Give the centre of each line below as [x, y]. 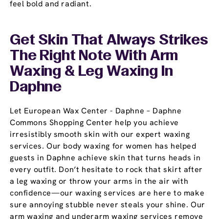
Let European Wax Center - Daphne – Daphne [96, 111]
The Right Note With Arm [94, 56]
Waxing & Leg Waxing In [91, 72]
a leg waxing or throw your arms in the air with [99, 181]
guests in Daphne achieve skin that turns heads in [105, 158]
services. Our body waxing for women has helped [103, 146]
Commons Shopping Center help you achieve [95, 123]
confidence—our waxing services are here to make [107, 193]
